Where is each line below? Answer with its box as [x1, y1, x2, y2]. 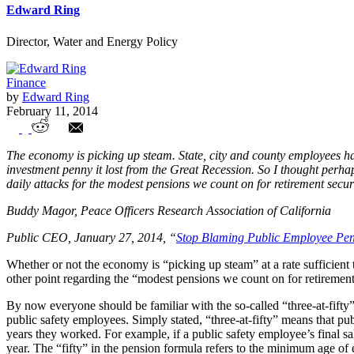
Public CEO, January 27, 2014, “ [6, 231, 176, 245]
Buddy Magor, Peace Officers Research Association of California [6, 204, 331, 218]
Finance [6, 75, 46, 89]
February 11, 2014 [6, 104, 98, 118]
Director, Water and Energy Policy [6, 34, 178, 48]
